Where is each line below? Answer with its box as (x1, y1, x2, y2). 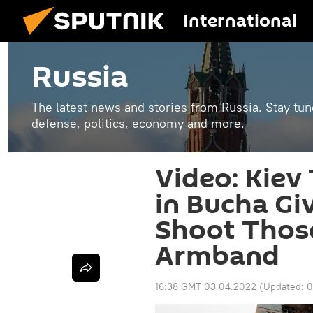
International (183, 9, 297, 34)
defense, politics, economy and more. (31, 115, 245, 131)
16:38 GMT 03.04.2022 (155, 280, 256, 293)
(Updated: (259, 280, 307, 293)
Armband (155, 238, 279, 275)
